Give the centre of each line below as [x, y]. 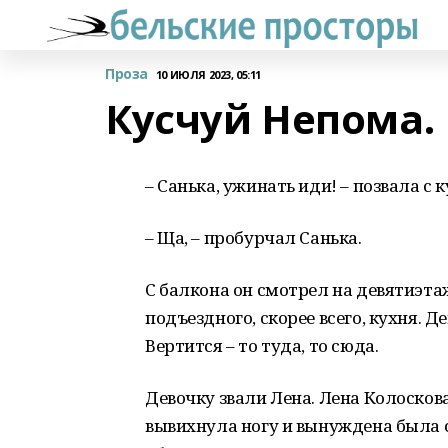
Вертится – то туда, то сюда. [262, 345]
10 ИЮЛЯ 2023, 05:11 [208, 74]
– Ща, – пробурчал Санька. [253, 237]
